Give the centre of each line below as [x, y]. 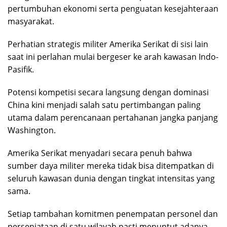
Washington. [32, 130]
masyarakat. [31, 21]
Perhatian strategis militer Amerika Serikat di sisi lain [108, 44]
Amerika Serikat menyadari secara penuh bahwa [100, 153]
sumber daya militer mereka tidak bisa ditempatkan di [111, 165]
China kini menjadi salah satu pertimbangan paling [104, 105]
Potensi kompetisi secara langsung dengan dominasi [108, 92]
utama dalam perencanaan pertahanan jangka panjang [113, 117]
